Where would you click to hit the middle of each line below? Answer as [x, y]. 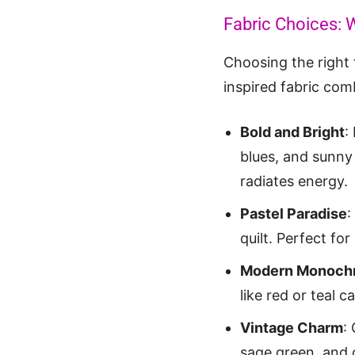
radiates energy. [294, 181]
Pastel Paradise [294, 214]
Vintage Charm [292, 328]
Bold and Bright [292, 132]
